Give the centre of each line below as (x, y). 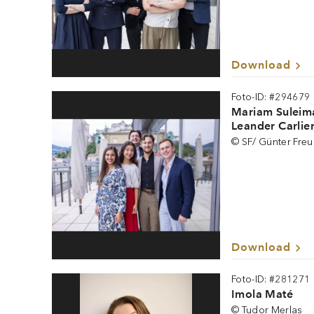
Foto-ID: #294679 (271, 97)
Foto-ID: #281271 (271, 279)
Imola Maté (262, 294)
